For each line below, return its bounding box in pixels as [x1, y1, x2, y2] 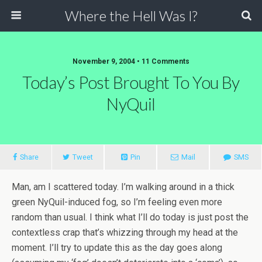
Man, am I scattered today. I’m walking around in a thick [12, 181, 235, 192]
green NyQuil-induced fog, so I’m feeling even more [12, 196, 222, 208]
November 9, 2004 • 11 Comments [73, 57, 189, 65]
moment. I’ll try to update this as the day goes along [12, 242, 222, 253]
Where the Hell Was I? [65, 7, 197, 24]
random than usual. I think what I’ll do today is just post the [12, 212, 249, 223]
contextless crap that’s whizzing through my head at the [12, 227, 238, 238]
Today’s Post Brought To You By [22, 73, 240, 92]
